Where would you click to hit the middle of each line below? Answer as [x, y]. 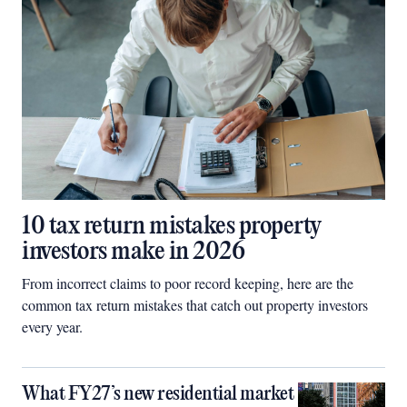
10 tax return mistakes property [172, 227]
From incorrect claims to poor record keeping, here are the [188, 283]
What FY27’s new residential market [158, 394]
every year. [52, 327]
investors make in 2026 [133, 252]
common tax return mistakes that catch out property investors [195, 305]
